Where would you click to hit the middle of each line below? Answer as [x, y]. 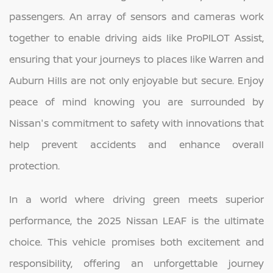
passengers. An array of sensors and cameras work [136, 16]
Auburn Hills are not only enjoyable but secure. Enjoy [136, 80]
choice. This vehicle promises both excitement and [136, 242]
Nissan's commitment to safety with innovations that [136, 123]
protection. [34, 165]
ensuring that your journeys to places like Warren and [136, 59]
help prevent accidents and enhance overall [136, 144]
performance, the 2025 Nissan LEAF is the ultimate [136, 220]
